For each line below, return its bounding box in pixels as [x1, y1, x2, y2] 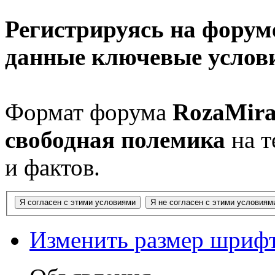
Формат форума [5, 99, 172, 126]
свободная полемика [5, 126, 225, 153]
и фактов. [5, 154, 100, 181]
